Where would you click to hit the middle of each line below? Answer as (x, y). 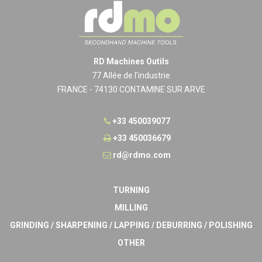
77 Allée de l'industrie (131, 75)
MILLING (131, 207)
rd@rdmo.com (141, 155)
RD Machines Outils (131, 61)
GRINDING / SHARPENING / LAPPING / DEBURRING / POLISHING (131, 225)
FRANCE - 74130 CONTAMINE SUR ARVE (131, 89)
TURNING (131, 190)
